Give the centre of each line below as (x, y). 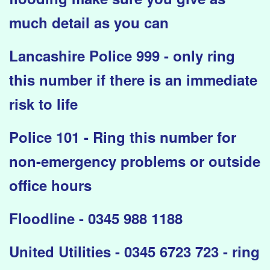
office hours (50, 185)
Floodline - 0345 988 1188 (96, 218)
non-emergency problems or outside (135, 161)
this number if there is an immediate (133, 80)
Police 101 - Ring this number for (123, 137)
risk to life (43, 104)
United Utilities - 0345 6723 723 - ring (134, 252)
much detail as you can (89, 23)
